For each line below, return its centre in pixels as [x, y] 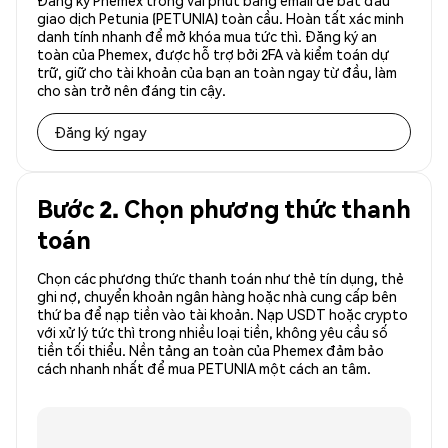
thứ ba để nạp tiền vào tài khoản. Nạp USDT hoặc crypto [222, 314]
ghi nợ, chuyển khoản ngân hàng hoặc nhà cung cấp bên [217, 296]
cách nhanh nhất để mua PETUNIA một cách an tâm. [204, 368]
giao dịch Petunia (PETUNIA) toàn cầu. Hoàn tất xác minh [220, 18]
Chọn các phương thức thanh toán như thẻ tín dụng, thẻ [220, 278]
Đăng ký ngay [100, 132]
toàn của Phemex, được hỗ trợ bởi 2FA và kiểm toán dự [213, 54]
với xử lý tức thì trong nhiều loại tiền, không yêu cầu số [212, 332]
